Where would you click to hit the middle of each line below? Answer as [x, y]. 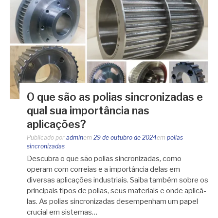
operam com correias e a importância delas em [103, 170]
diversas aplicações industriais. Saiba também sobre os [118, 180]
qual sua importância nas [88, 111]
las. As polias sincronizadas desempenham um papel [112, 202]
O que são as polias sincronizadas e [115, 97]
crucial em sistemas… [62, 212]
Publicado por [46, 138]
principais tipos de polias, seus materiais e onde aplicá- [117, 191]
